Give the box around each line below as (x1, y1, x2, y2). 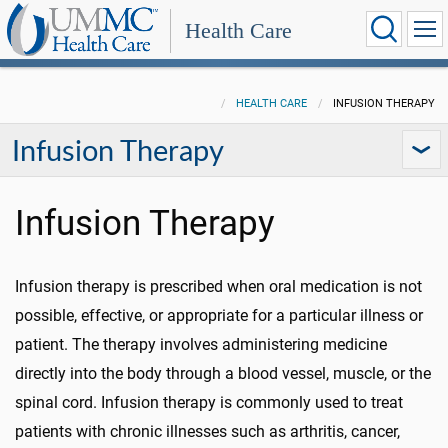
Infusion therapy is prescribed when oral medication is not (15, 277, 422, 296)
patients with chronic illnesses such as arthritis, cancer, (15, 422, 400, 441)
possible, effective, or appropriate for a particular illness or (15, 306, 423, 325)
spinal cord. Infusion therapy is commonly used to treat (15, 393, 403, 412)
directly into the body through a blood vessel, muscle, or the (15, 364, 431, 383)
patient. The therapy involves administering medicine (15, 335, 387, 354)
